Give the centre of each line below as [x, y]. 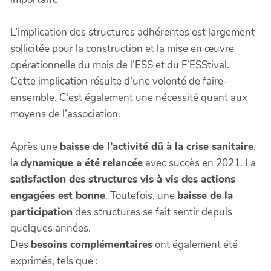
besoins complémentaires [92, 245]
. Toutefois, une [141, 196]
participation [41, 212]
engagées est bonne [58, 196]
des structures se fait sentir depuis [152, 212]
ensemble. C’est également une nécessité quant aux [129, 98]
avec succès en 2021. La [199, 163]
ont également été [195, 245]
